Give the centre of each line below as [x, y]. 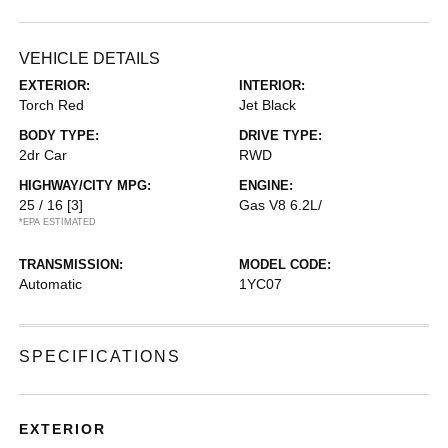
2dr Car [43, 155]
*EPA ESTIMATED [58, 222]
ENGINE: [266, 185]
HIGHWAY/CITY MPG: [85, 185]
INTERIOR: [272, 85]
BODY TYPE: [59, 135]
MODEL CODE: [285, 264]
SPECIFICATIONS [100, 356]
